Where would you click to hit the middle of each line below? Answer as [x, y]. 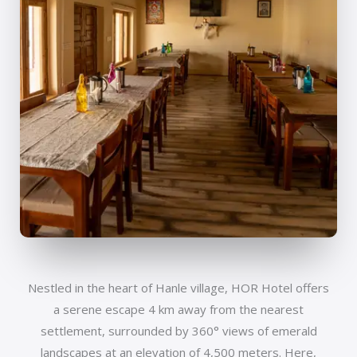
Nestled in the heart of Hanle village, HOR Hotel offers [178, 288]
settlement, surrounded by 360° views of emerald [178, 331]
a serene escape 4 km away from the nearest [178, 310]
